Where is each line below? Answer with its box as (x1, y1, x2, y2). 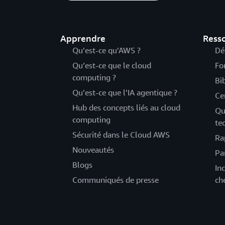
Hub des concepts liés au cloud (72, 102, 180, 113)
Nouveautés (72, 145, 114, 155)
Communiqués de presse (72, 175, 159, 185)
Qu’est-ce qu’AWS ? (72, 45, 141, 55)
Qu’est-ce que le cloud (72, 60, 151, 70)
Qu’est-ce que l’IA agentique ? (72, 87, 177, 97)
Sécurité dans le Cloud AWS (72, 130, 170, 140)
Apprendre (60, 33, 105, 44)
